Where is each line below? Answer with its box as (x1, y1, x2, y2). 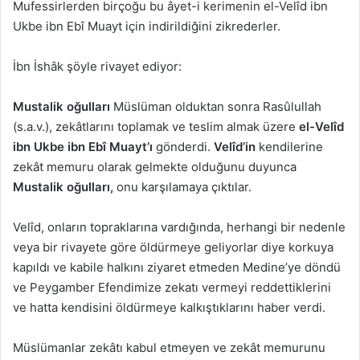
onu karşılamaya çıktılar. (113, 178, 252, 194)
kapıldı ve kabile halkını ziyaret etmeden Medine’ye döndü (13, 259, 341, 275)
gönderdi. (153, 138, 214, 154)
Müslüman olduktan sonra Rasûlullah (110, 98, 321, 114)
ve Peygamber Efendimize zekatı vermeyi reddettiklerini (13, 279, 331, 295)
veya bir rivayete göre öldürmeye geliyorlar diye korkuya (13, 239, 333, 255)
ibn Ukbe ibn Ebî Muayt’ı (13, 138, 153, 154)
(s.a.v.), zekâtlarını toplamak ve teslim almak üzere (13, 118, 299, 134)
